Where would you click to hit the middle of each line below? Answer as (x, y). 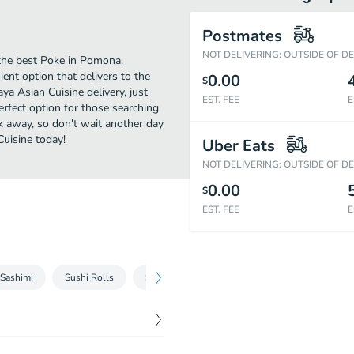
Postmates (242, 36)
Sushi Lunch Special (188, 277)
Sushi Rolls (89, 277)
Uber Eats (239, 146)
